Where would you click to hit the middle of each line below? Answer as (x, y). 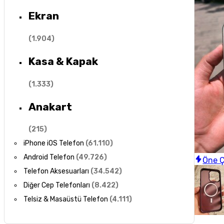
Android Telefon (49, 157)
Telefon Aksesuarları (56, 171)
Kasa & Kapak (63, 61)
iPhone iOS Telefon (54, 143)
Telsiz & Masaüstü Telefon (66, 199)
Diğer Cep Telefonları (57, 185)
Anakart (50, 106)
